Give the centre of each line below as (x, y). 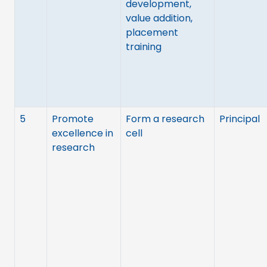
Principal (240, 119)
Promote (73, 119)
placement (152, 32)
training (144, 46)
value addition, (159, 18)
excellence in (83, 133)
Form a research (165, 119)
